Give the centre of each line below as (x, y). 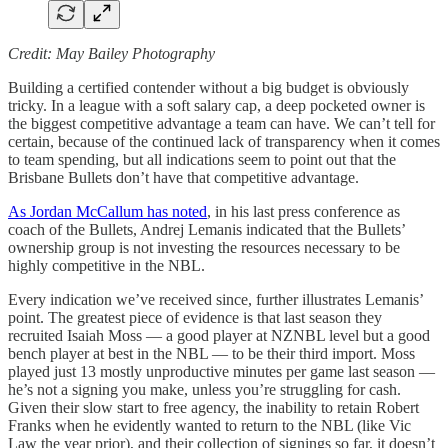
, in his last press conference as (303, 211)
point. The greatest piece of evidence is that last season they (195, 317)
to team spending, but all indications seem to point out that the (202, 159)
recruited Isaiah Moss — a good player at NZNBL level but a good (219, 335)
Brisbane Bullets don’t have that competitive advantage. (185, 177)
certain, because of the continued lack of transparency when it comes (224, 141)
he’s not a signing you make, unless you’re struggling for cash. (204, 389)
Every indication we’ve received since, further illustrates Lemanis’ (215, 299)
